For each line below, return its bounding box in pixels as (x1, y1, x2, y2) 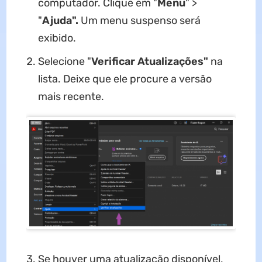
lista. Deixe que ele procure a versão (37, 73, 212, 86)
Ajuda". (42, 14, 78, 27)
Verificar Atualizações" (91, 55, 208, 68)
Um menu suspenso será (78, 14, 201, 27)
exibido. (37, 32, 76, 45)
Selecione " (37, 55, 91, 68)
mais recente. (37, 90, 104, 104)
